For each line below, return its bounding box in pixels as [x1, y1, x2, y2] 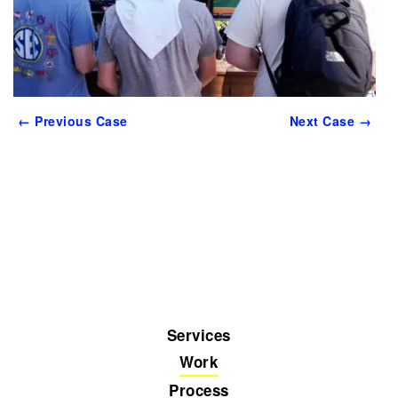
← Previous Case [18, 111, 128, 130]
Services [166, 324, 231, 346]
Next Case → [289, 111, 371, 130]
